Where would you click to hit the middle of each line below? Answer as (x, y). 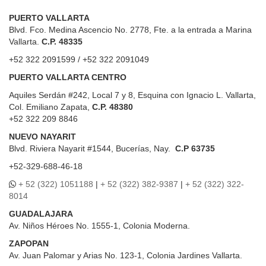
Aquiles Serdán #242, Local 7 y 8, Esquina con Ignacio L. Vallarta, (132, 95)
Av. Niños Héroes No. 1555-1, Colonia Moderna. (99, 225)
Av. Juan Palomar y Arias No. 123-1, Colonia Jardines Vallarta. (126, 255)
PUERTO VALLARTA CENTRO (68, 77)
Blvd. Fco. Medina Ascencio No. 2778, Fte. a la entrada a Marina (130, 29)
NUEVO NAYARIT (42, 136)
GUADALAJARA (41, 213)
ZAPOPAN (29, 243)
